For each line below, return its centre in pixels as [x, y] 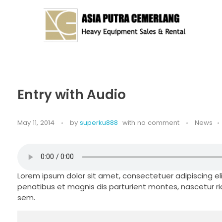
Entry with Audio [72, 94]
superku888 [99, 123]
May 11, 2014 [36, 123]
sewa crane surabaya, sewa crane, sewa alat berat [47, 48]
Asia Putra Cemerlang [53, 49]
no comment [158, 123]
